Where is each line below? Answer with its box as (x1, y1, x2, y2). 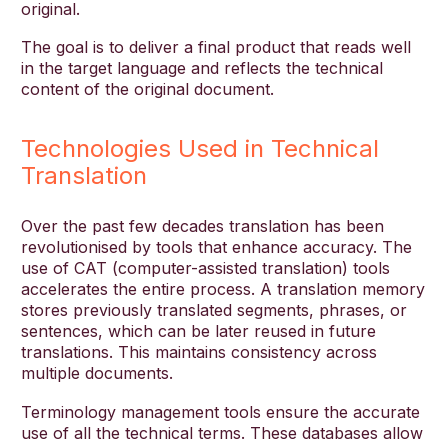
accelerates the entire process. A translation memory (21, 279, 425, 300)
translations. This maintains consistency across (21, 342, 377, 363)
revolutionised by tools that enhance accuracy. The (21, 237, 412, 258)
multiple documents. (21, 363, 173, 384)
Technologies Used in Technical (21, 134, 379, 164)
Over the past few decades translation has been (21, 216, 384, 237)
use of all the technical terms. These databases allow (21, 423, 423, 444)
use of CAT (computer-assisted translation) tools (21, 258, 390, 279)
